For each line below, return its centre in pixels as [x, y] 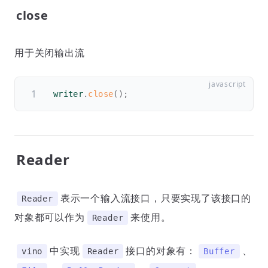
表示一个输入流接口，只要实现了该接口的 [156, 198]
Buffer [219, 251]
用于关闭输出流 [50, 53]
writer [68, 94]
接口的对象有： [161, 251]
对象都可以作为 [50, 217]
